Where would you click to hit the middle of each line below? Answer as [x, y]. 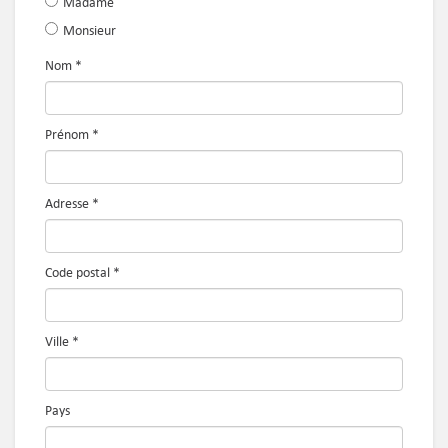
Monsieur [89, 30]
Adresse [67, 203]
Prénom [67, 134]
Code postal [77, 272]
